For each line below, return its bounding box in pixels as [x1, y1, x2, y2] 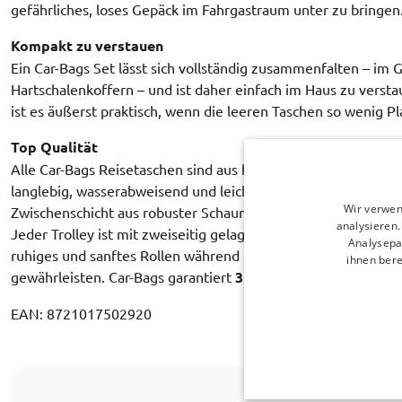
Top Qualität [11, 136, 98, 156]
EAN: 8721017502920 [11, 303, 152, 322]
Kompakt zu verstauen [11, 35, 163, 55]
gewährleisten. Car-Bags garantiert [11, 267, 235, 285]
